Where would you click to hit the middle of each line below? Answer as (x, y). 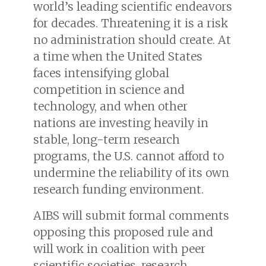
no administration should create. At (132, 39)
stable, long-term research (107, 139)
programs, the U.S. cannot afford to (129, 156)
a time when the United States (118, 56)
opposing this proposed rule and (123, 232)
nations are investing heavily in (121, 123)
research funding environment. (118, 189)
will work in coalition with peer (119, 248)
